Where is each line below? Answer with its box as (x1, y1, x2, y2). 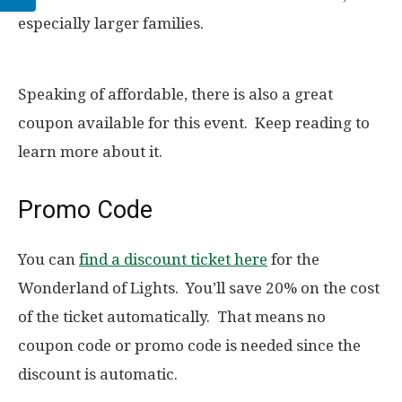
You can (18, 250, 79, 269)
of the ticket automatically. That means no (18, 308, 326, 327)
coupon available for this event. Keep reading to (18, 114, 370, 133)
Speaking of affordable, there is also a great (18, 85, 333, 104)
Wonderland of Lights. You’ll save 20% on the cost (18, 279, 380, 298)
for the (267, 250, 319, 269)
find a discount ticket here (79, 250, 267, 269)
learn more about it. (18, 143, 162, 162)
